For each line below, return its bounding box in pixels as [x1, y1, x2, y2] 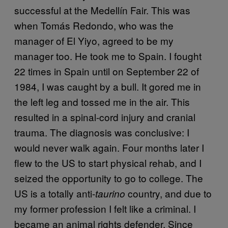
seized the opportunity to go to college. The [14, 170, 203, 185]
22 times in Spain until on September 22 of [14, 64, 199, 78]
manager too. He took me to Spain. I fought [14, 48, 202, 63]
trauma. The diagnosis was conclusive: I [14, 125, 189, 139]
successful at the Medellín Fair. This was [14, 3, 190, 17]
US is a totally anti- [14, 186, 95, 200]
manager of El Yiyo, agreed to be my [14, 33, 174, 47]
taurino [95, 186, 125, 200]
